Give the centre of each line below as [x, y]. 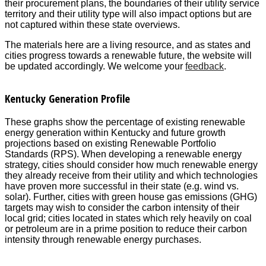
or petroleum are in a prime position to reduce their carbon [126, 229]
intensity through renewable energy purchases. [103, 240]
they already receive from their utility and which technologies [131, 176]
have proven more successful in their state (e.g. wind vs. [122, 186]
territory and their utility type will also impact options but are [128, 14]
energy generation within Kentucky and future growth [115, 133]
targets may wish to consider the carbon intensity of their [122, 208]
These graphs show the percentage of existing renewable [125, 122]
